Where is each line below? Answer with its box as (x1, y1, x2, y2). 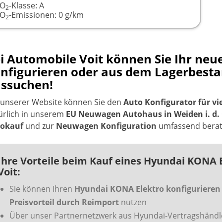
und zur (23, 120, 56, 132)
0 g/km (58, 9, 84, 21)
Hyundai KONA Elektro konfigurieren (74, 183, 221, 195)
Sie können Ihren (9, 183, 75, 195)
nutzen (119, 197, 147, 208)
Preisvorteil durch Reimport (9, 197, 119, 208)
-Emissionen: (9, 9, 59, 21)
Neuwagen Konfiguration (56, 120, 157, 132)
